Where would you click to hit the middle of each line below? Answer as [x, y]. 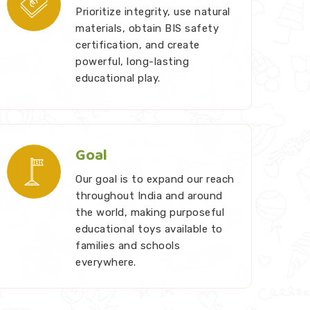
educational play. [118, 78]
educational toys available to [149, 229]
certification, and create [138, 45]
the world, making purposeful [103, 212]
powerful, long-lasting [132, 61]
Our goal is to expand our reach [155, 179]
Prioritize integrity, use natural [153, 11]
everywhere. [106, 262]
